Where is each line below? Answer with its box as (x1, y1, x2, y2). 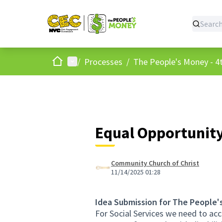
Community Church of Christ (111, 159, 199, 167)
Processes (84, 55, 122, 67)
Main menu (67, 55, 108, 67)
